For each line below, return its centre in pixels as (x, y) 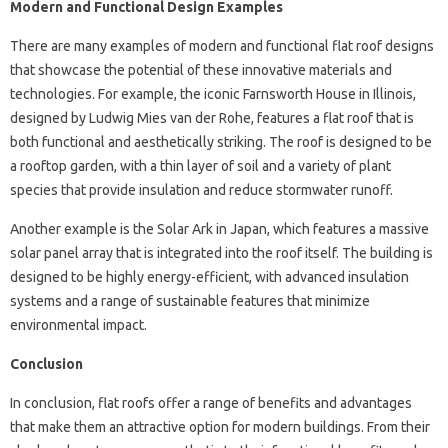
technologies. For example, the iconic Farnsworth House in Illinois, (213, 94)
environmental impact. (78, 325)
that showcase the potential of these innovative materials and (201, 70)
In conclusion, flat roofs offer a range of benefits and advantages (211, 403)
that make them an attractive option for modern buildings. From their (220, 427)
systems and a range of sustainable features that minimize (190, 301)
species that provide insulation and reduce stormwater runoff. (201, 190)
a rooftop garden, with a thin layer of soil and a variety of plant (200, 166)
